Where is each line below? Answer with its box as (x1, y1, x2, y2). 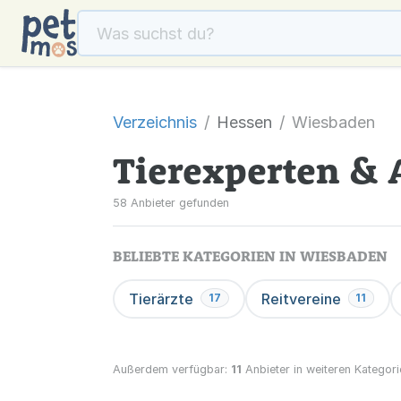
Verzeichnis (113, 113, 197, 132)
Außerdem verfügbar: (113, 363, 231, 376)
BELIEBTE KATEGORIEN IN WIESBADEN (113, 247, 388, 265)
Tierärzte (129, 290, 193, 308)
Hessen (217, 113, 272, 132)
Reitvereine (260, 290, 341, 308)
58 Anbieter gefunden (113, 196, 229, 209)
